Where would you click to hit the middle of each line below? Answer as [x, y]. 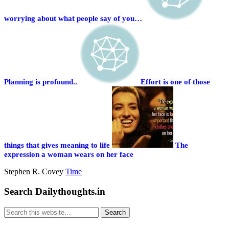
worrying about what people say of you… [73, 18]
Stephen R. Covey [35, 172]
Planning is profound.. [41, 82]
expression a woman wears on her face [69, 154]
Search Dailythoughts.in [55, 192]
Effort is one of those [175, 82]
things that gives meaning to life [57, 145]
